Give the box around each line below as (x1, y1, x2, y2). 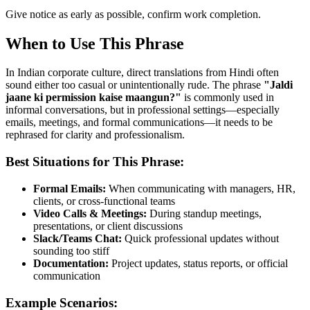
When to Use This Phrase (6, 34, 184, 53)
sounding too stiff (33, 244, 109, 257)
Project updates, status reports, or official (109, 257, 288, 269)
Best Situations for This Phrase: (6, 154, 184, 170)
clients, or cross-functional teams (33, 194, 175, 207)
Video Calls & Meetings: (33, 207, 147, 219)
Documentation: (33, 257, 109, 269)
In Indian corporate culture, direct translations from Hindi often (6, 66, 279, 79)
